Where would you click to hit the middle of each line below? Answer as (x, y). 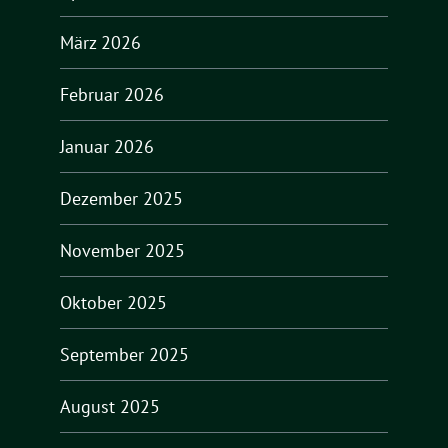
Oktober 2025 (113, 303)
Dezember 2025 (121, 199)
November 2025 (122, 251)
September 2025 (124, 355)
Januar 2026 (107, 147)
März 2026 (100, 43)
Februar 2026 (112, 95)
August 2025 (110, 407)
